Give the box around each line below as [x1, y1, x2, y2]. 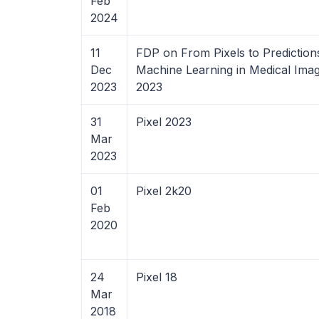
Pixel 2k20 [136, 184, 192, 198]
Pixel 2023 [136, 115, 192, 129]
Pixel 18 [136, 270, 177, 284]
